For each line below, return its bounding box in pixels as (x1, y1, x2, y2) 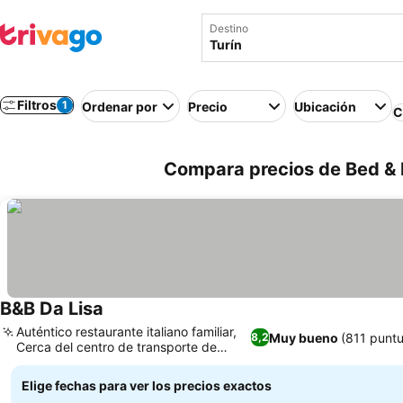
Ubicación (294, 98, 356, 114)
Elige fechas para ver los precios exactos (22, 378, 272, 393)
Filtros (17, 97, 57, 112)
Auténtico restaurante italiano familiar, (16, 324, 237, 339)
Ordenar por (82, 98, 157, 114)
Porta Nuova (16, 354, 90, 370)
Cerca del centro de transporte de (16, 339, 217, 354)
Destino (210, 22, 248, 35)
